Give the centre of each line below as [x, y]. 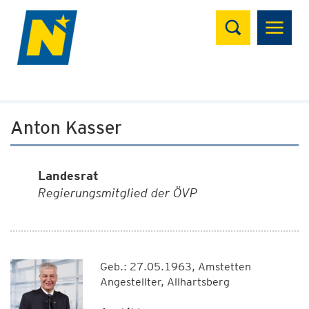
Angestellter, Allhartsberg [165, 282]
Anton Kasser [66, 127]
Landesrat [68, 176]
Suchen [243, 18]
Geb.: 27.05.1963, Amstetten [175, 267]
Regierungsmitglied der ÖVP [118, 193]
